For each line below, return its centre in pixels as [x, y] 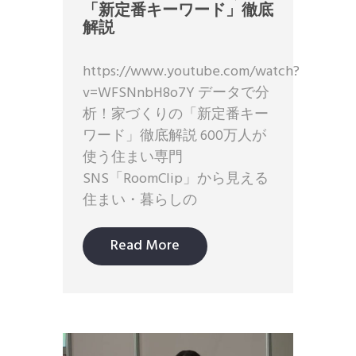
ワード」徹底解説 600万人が [174, 137]
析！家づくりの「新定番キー [176, 115]
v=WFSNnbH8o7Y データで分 [176, 94]
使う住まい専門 [133, 158]
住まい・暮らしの [140, 201]
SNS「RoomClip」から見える [176, 180]
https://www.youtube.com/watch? [191, 72]
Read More [145, 246]
